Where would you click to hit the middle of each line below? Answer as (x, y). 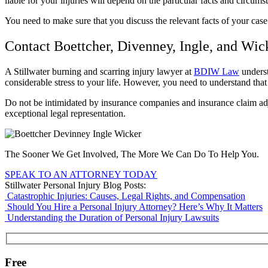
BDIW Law (217, 72)
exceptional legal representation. (66, 114)
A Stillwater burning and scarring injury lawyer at (99, 72)
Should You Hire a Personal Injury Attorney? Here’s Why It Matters (135, 207)
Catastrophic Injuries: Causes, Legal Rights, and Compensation (126, 196)
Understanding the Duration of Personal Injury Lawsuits (113, 218)
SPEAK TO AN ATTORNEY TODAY (81, 175)
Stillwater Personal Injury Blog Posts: (75, 185)
